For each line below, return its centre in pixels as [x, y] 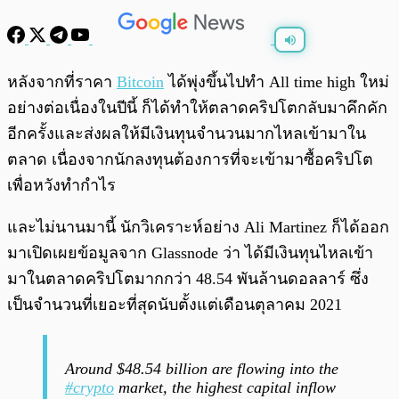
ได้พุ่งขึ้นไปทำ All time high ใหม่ [277, 82]
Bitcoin [140, 82]
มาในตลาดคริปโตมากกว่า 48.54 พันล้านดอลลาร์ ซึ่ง [188, 279]
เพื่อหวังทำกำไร [61, 186]
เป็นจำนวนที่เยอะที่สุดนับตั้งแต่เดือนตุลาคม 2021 [175, 305]
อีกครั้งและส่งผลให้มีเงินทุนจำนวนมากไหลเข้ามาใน [187, 134]
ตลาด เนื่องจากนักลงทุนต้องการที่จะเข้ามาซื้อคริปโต [190, 160]
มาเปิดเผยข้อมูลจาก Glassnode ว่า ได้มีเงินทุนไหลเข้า [190, 253]
